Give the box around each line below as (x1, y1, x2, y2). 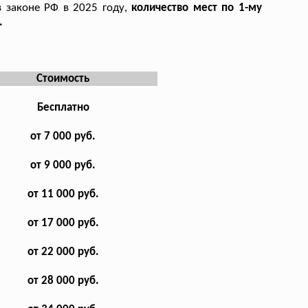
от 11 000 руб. (27, 188, 99, 200)
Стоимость (36, 72, 90, 85)
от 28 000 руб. (27, 274, 99, 287)
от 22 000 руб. (27, 245, 99, 258)
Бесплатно (36, 101, 89, 113)
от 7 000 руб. (30, 130, 96, 142)
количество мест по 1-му (131, 1, 262, 14)
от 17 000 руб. (27, 217, 99, 229)
